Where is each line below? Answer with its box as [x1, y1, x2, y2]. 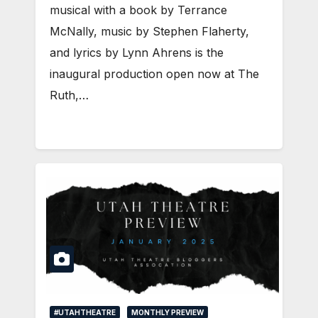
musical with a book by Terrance [50, 2, 227, 17]
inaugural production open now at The [50, 66, 259, 81]
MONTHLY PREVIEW [131, 307, 204, 317]
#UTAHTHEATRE [54, 307, 116, 317]
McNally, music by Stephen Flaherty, [50, 23, 249, 38]
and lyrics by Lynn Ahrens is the [50, 45, 224, 60]
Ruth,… [50, 87, 89, 102]
